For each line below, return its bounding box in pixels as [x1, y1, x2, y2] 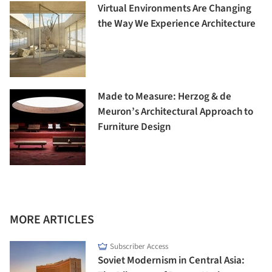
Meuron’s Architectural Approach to [98, 104, 253, 120]
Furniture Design [98, 120, 171, 135]
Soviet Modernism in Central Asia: [98, 253, 245, 268]
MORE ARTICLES [10, 211, 94, 229]
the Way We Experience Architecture [98, 16, 256, 32]
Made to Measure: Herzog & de [98, 89, 231, 104]
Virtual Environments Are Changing [98, 1, 251, 16]
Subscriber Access [110, 241, 168, 253]
